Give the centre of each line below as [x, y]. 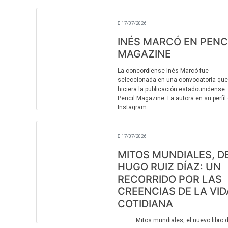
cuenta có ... [135, 126]
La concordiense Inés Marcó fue [163, 71]
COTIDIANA [145, 204]
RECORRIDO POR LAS [169, 179]
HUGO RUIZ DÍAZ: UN [169, 167]
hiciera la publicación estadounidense [171, 89]
